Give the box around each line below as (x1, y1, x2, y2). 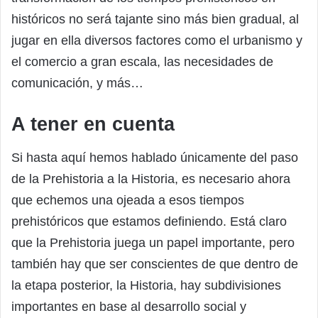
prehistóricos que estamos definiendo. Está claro (11, 214, 287, 229)
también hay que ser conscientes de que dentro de (11, 257, 298, 272)
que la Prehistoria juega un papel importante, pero (11, 236, 295, 251)
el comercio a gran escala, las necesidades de (11, 54, 273, 69)
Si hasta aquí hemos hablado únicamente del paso (11, 150, 298, 165)
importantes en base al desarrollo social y (11, 300, 246, 314)
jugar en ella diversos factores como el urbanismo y (11, 33, 302, 48)
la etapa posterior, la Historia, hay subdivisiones (11, 278, 281, 293)
